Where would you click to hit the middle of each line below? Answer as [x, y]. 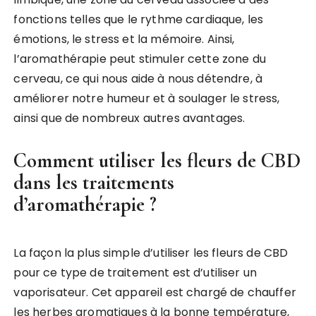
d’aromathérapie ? [85, 205]
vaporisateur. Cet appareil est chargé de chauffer [155, 293]
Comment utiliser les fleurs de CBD [157, 161]
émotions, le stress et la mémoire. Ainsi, [124, 39]
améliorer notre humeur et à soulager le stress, [147, 99]
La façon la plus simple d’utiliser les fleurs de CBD [151, 253]
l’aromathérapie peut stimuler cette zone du [140, 59]
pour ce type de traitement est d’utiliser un [135, 273]
